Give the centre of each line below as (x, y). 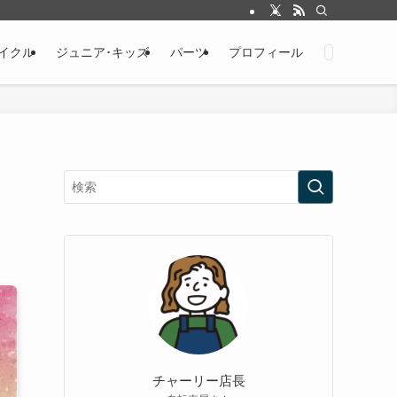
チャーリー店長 (198, 380)
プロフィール (266, 52)
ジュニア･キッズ (102, 52)
